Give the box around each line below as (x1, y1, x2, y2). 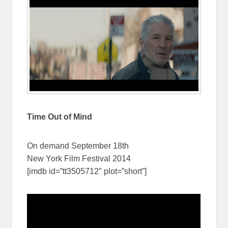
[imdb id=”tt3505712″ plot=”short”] (27, 166, 147, 176)
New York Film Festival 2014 (27, 154, 131, 163)
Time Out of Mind (27, 112, 93, 121)
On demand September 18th (27, 141, 129, 150)
